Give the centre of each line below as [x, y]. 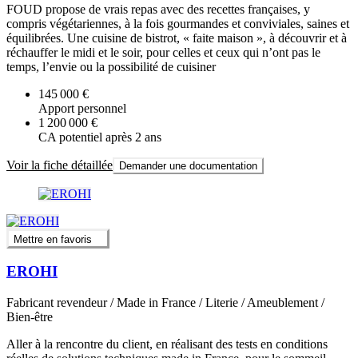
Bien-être [30, 317]
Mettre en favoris [53, 239]
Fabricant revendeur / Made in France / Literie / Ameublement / [165, 303]
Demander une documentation [188, 166]
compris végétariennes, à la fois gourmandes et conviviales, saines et [178, 24]
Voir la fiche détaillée [60, 165]
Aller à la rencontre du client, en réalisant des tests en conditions [167, 344]
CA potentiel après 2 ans [100, 137]
